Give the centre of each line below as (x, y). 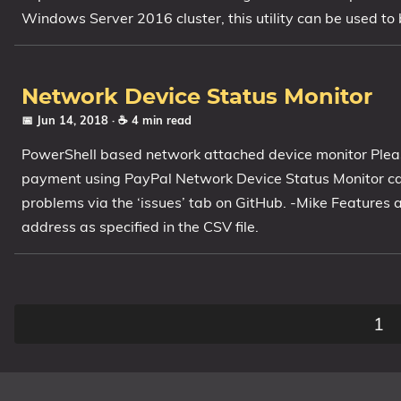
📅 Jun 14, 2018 (67, 120)
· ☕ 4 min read (152, 120)
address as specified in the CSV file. (140, 226)
